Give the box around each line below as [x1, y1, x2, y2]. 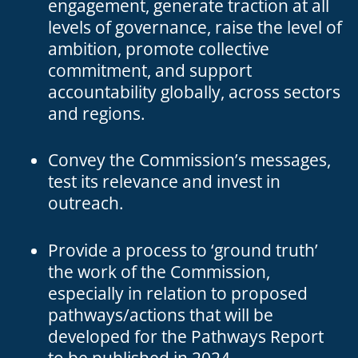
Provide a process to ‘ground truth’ [48, 238, 318, 261]
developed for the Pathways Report [48, 324, 324, 348]
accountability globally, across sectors [48, 80, 340, 103]
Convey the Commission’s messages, [48, 149, 331, 171]
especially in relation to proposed [48, 281, 308, 304]
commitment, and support [48, 58, 252, 82]
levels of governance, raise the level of [48, 15, 342, 38]
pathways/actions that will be [48, 303, 273, 326]
